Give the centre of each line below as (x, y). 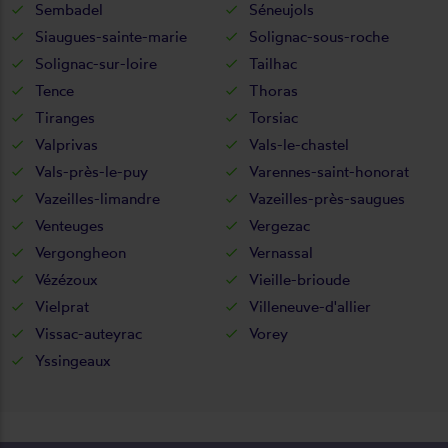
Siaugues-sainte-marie (111, 36)
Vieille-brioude (299, 279)
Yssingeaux (73, 360)
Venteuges (69, 225)
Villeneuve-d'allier (310, 306)
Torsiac (273, 117)
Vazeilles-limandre (97, 198)
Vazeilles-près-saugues (327, 198)
